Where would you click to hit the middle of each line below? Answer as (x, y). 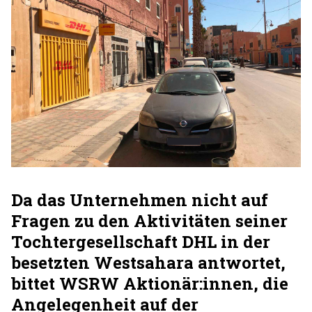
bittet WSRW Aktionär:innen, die (150, 283)
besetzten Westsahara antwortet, (148, 263)
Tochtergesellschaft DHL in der (141, 242)
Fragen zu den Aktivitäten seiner (149, 221)
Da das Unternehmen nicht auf (140, 200)
